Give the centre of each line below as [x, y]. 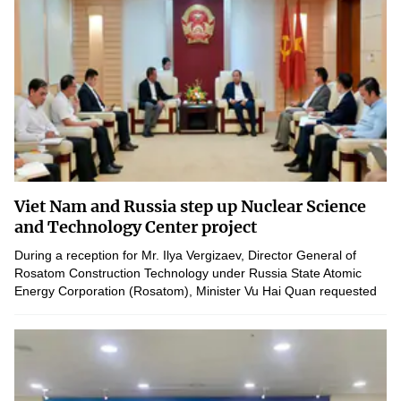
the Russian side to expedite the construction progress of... [181, 309]
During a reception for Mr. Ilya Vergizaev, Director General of [185, 255]
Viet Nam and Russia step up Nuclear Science [190, 206]
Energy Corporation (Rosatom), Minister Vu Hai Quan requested [196, 291]
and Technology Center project [136, 227]
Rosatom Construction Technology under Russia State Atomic [188, 273]
